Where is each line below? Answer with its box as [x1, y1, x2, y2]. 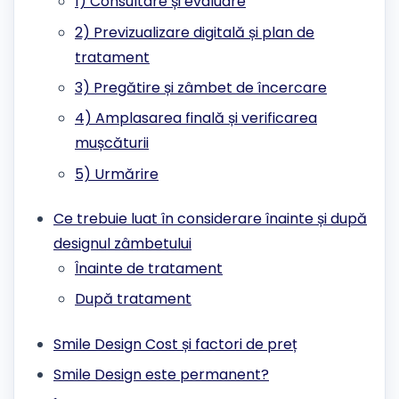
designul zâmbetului [53, 233, 191, 255]
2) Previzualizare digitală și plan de [75, 21, 314, 43]
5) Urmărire [75, 163, 159, 184]
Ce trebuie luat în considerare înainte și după [53, 208, 367, 230]
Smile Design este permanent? [53, 364, 269, 386]
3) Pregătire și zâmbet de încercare [75, 77, 327, 98]
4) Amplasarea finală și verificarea [75, 108, 317, 129]
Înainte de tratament [75, 258, 223, 280]
